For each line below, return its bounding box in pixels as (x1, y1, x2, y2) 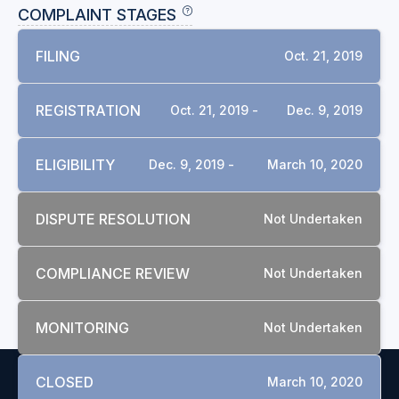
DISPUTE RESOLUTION (36, 210, 191, 228)
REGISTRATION (36, 102, 141, 119)
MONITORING (36, 319, 129, 337)
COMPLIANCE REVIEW (36, 265, 190, 282)
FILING (36, 47, 80, 65)
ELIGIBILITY (36, 156, 115, 174)
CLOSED (36, 373, 94, 391)
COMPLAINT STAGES (18, 5, 176, 24)
